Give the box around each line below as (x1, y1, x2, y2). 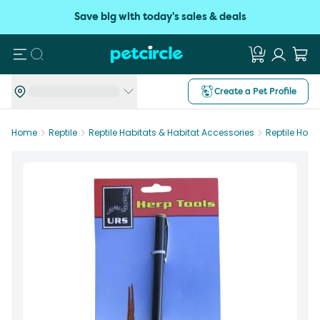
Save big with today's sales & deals (74, 10, 246, 24)
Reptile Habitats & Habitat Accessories (89, 126, 254, 139)
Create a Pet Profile (214, 85, 296, 97)
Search (36, 45, 79, 61)
